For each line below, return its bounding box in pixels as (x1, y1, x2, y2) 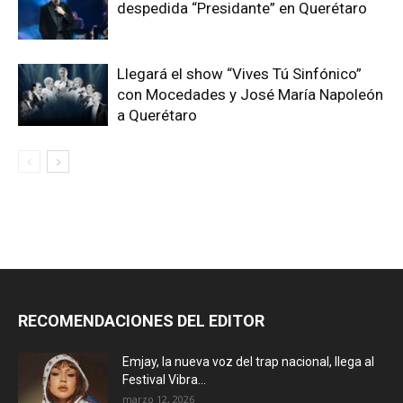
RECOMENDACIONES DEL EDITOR (18, 311, 264, 331)
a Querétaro (117, 106, 197, 125)
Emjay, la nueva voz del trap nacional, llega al (122, 354, 374, 370)
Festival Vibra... (122, 372, 206, 388)
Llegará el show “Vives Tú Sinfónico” (117, 65, 362, 84)
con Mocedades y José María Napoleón (117, 85, 383, 104)
